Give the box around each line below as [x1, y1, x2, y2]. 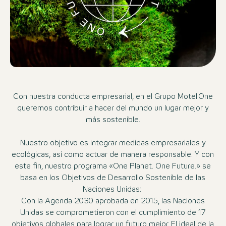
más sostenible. [85, 116, 140, 124]
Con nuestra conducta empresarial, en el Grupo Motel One [13, 93, 213, 100]
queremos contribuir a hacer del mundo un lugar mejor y [17, 104, 209, 112]
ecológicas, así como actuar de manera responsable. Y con [12, 151, 214, 158]
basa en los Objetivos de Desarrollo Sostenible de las [20, 174, 206, 182]
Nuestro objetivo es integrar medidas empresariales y [20, 139, 206, 147]
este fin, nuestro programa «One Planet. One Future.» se [15, 162, 211, 170]
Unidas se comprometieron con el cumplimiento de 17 [20, 209, 206, 216]
